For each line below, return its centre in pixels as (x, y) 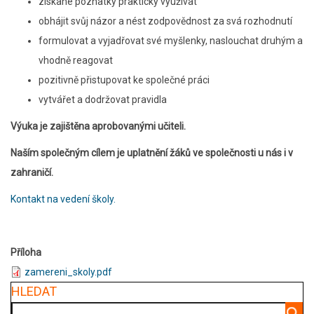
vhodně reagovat (76, 60)
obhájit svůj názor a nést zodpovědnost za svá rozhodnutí (165, 21)
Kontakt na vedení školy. (63, 199)
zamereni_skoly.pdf (68, 272)
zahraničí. (32, 172)
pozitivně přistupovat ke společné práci (124, 80)
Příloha (26, 252)
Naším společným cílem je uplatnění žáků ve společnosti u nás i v (152, 152)
